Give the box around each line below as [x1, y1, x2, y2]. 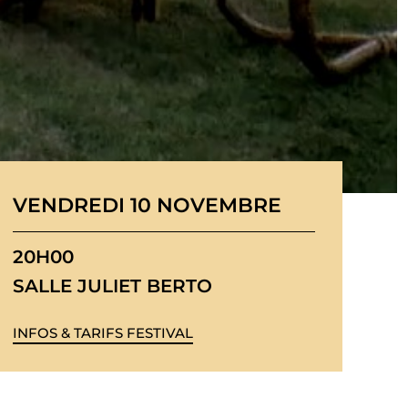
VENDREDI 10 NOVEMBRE [13, 192, 281, 218]
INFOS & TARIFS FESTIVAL [13, 323, 193, 342]
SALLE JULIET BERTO [13, 274, 212, 297]
